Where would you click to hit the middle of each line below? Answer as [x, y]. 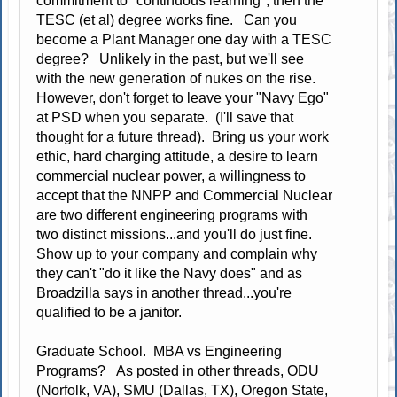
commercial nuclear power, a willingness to [171, 176]
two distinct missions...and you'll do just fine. [176, 235]
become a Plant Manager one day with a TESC [184, 40]
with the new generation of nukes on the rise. [178, 79]
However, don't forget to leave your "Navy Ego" [183, 98]
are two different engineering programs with [172, 215]
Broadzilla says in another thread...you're [164, 293]
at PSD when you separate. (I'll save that [165, 118]
